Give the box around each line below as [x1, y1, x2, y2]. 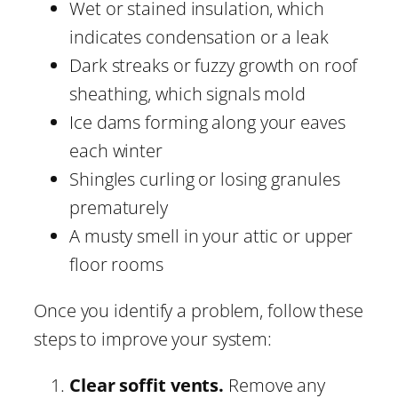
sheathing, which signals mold [69, 81, 306, 106]
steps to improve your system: [34, 326, 273, 351]
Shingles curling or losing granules [69, 166, 340, 191]
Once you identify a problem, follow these [34, 298, 363, 322]
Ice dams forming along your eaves [69, 109, 346, 134]
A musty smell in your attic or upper [69, 223, 354, 248]
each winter [69, 138, 163, 163]
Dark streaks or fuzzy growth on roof [69, 52, 358, 77]
